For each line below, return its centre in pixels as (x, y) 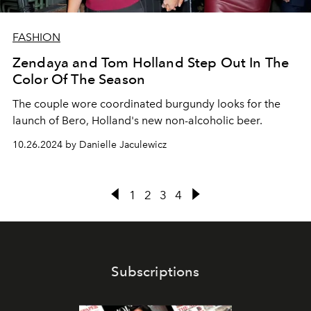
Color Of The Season (79, 79)
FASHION (36, 37)
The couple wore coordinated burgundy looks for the (146, 104)
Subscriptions (155, 272)
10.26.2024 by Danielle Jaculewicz (90, 145)
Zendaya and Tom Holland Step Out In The (151, 62)
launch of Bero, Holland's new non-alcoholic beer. (137, 120)
